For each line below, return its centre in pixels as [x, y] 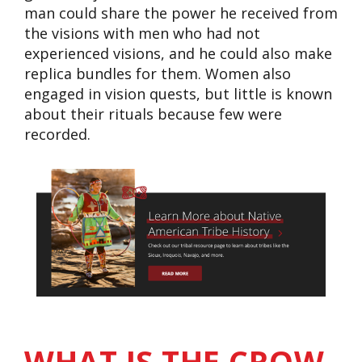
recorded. [59, 134]
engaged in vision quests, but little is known [178, 93]
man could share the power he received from [181, 13]
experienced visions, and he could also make [178, 53]
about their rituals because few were [153, 114]
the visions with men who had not [142, 33]
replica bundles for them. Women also [158, 73]
